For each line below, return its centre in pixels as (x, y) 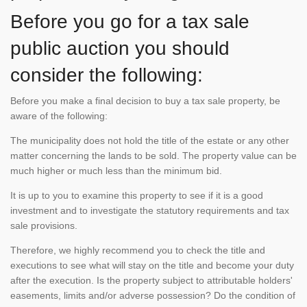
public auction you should (120, 48)
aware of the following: (60, 115)
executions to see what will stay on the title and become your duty (152, 265)
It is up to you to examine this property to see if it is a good (137, 195)
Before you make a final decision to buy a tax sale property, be (145, 100)
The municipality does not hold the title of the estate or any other (150, 140)
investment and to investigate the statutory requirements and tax (150, 210)
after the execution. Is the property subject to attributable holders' (151, 280)
